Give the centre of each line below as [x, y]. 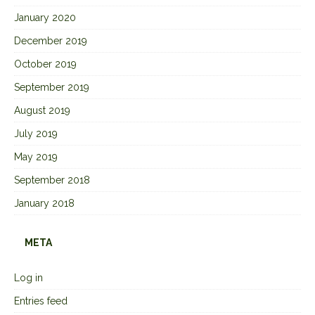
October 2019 [45, 64]
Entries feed [41, 301]
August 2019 [42, 110]
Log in [28, 277]
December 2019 [51, 40]
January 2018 [44, 203]
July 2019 [36, 133]
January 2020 [45, 17]
